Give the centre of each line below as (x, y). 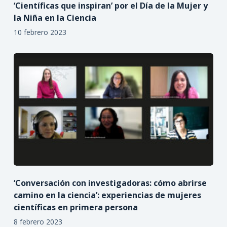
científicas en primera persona (75, 207)
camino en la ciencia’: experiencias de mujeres (107, 195)
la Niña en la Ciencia (55, 18)
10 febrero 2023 (40, 32)
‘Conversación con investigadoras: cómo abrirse (110, 183)
